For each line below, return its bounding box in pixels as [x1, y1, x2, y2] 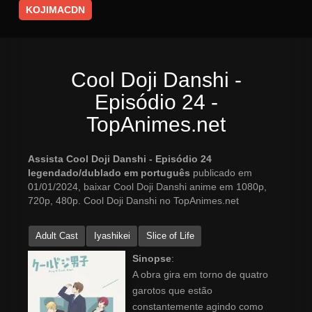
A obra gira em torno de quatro [132, 269, 268, 281]
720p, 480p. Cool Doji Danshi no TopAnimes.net [28, 195, 239, 207]
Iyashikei [94, 231, 130, 242]
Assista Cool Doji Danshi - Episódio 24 [28, 153, 212, 165]
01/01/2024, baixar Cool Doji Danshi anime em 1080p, [28, 181, 267, 193]
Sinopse [132, 253, 171, 265]
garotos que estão [132, 285, 212, 297]
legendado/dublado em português [28, 167, 193, 179]
